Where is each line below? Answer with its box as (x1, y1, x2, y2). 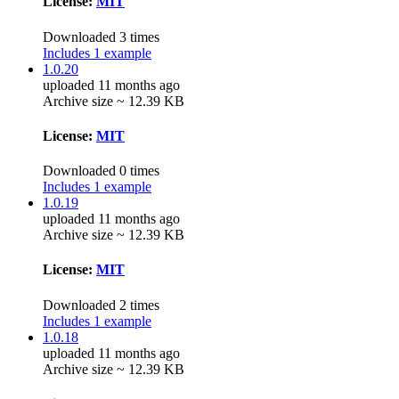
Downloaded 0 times (43, 163, 159, 179)
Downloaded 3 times (43, 28, 159, 45)
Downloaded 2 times (43, 297, 159, 313)
